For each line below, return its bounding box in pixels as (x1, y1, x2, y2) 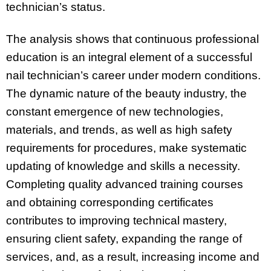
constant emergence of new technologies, (6, 105, 223, 119)
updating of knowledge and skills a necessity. (6, 160, 240, 173)
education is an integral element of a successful (6, 51, 252, 64)
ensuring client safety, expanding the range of (6, 232, 242, 246)
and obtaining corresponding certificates (6, 196, 214, 209)
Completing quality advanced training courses (6, 178, 243, 191)
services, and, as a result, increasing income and (6, 250, 260, 264)
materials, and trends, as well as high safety (6, 123, 232, 137)
